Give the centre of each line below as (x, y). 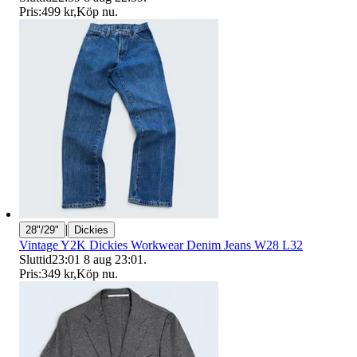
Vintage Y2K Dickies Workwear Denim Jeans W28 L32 (161, 245)
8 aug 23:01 (114, 259)
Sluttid (35, 259)
